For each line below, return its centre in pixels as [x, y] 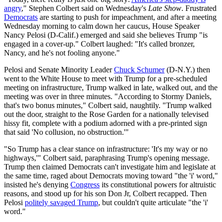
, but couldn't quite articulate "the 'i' [153, 203]
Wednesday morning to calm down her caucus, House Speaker [102, 26]
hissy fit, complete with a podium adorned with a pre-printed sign [106, 123]
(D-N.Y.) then [187, 70]
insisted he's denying [37, 185]
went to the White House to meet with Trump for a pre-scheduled [106, 79]
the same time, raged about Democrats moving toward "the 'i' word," [111, 176]
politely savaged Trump [61, 203]
